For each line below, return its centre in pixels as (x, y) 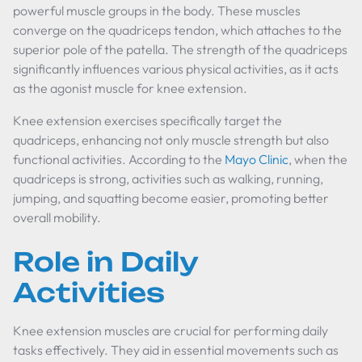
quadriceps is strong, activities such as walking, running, (168, 179)
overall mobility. (57, 217)
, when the (318, 159)
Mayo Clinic (257, 159)
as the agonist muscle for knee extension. (130, 88)
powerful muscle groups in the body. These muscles (157, 11)
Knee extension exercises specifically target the (147, 120)
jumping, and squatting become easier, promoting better (171, 198)
